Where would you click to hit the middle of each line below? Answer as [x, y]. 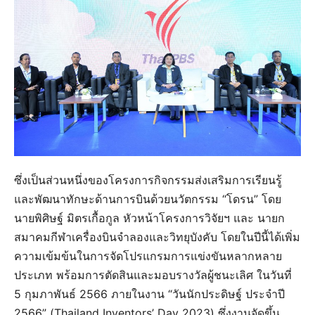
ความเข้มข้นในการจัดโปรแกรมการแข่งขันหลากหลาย [148, 256]
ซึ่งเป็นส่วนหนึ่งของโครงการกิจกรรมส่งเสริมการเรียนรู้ [148, 180]
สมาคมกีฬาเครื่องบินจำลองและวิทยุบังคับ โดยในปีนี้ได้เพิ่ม [157, 237]
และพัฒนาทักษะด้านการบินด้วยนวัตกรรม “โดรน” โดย [148, 199]
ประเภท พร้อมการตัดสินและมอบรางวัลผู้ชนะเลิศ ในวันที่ [153, 275]
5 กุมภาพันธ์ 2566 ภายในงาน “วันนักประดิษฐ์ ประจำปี [149, 294]
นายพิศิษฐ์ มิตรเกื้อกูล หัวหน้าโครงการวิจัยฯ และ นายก [149, 218]
